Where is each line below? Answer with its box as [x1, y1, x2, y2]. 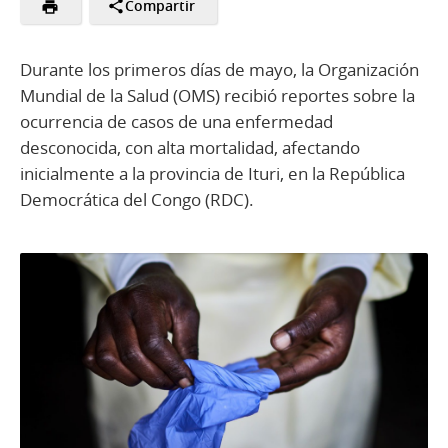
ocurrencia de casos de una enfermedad [20, 109, 333, 133]
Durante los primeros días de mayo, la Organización [20, 57, 419, 81]
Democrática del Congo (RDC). [20, 187, 254, 211]
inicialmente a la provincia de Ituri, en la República [20, 161, 405, 185]
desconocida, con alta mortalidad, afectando [20, 135, 360, 159]
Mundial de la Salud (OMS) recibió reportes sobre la [20, 83, 415, 107]
